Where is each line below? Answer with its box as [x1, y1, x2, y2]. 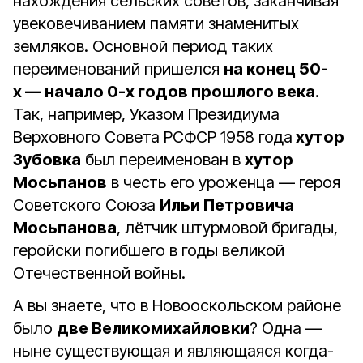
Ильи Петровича [160, 195, 294, 215]
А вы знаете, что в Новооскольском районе [13, 296, 341, 315]
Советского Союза [13, 195, 160, 215]
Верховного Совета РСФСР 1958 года [13, 127, 293, 147]
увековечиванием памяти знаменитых [13, 14, 299, 33]
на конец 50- [224, 59, 328, 79]
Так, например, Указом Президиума [13, 105, 280, 124]
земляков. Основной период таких [13, 36, 273, 56]
